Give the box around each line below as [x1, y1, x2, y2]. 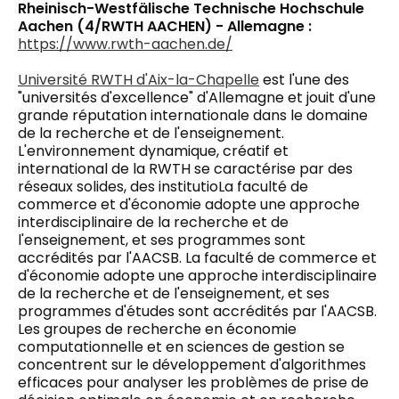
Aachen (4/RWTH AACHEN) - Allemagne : [18, 15, 312, 37]
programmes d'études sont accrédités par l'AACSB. [18, 300, 377, 322]
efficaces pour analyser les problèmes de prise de [18, 371, 369, 393]
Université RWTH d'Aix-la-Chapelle [18, 69, 259, 90]
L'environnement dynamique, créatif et [18, 140, 289, 161]
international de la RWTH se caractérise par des [18, 158, 353, 179]
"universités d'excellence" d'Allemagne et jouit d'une [18, 86, 376, 108]
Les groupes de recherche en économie [18, 318, 297, 339]
